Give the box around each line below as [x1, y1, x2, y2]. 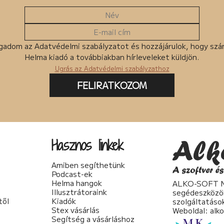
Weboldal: [172, 204, 210, 215]
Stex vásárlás [51, 204, 100, 215]
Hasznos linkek [51, 135, 124, 155]
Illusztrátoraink [51, 186, 107, 197]
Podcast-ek [51, 168, 93, 179]
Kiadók [51, 195, 76, 206]
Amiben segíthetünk [51, 159, 125, 170]
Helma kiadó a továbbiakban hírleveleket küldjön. [24, 51, 199, 62]
